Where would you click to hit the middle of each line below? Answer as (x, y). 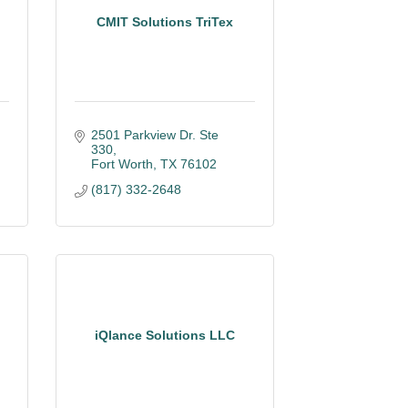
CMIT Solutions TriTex (165, 21)
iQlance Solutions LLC (165, 335)
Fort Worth (122, 164)
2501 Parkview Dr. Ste (154, 135)
